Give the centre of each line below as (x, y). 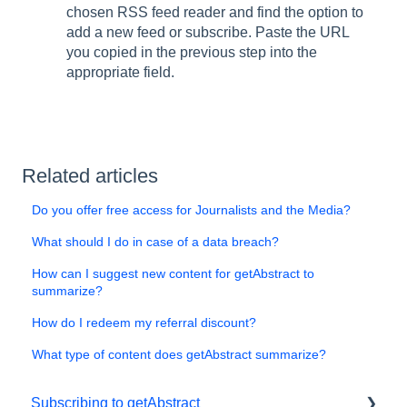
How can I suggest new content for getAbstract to (174, 274)
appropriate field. (122, 73)
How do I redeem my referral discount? (144, 323)
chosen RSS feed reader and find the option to (215, 13)
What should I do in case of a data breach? (156, 242)
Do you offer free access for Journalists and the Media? (192, 210)
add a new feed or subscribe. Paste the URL (208, 33)
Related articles (90, 176)
